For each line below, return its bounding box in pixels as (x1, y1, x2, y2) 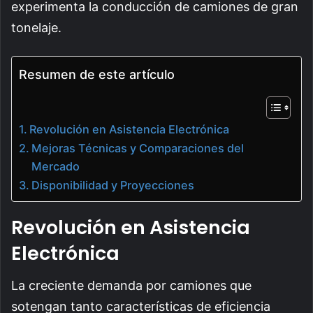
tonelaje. (11, 20, 61, 35)
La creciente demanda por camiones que (11, 278, 252, 293)
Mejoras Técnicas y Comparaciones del (31, 140, 245, 155)
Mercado (31, 159, 80, 173)
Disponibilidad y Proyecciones (31, 177, 195, 192)
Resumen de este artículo (19, 67, 175, 82)
